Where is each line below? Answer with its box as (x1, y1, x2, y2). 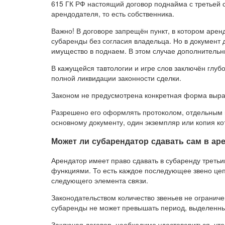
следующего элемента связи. (51, 175, 148, 185)
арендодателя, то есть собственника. (51, 9, 174, 19)
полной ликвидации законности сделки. (51, 73, 181, 83)
